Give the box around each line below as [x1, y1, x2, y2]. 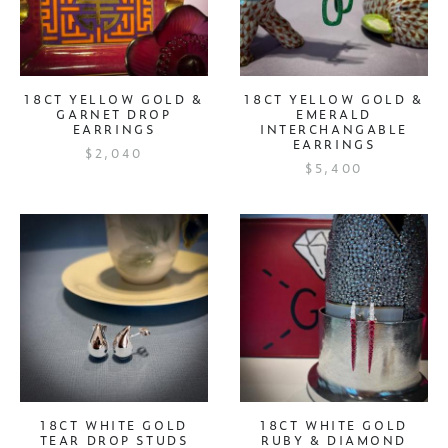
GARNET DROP [56, 105, 172, 124]
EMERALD [296, 105, 372, 124]
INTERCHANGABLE [260, 120, 408, 139]
